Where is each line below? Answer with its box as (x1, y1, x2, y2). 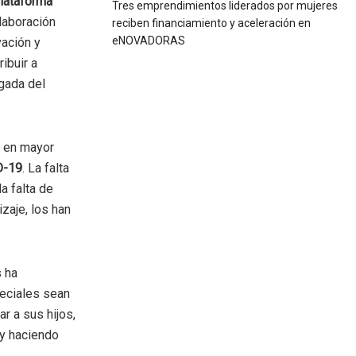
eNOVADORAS (112, 34, 185, 47)
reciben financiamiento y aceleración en (112, 17, 311, 29)
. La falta (22, 161, 69, 176)
